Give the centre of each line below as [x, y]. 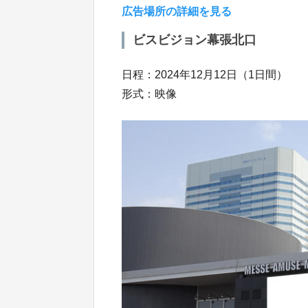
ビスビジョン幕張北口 [195, 40]
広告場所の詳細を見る [177, 11]
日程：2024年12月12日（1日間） [205, 74]
